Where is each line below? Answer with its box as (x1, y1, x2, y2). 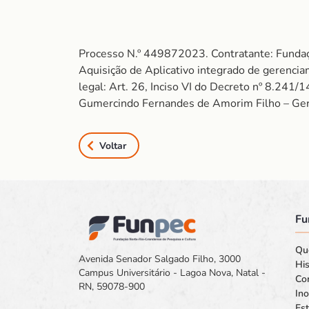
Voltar (99, 139, 126, 152)
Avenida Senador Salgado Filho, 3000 (79, 252, 241, 266)
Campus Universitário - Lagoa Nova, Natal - (79, 266, 266, 280)
